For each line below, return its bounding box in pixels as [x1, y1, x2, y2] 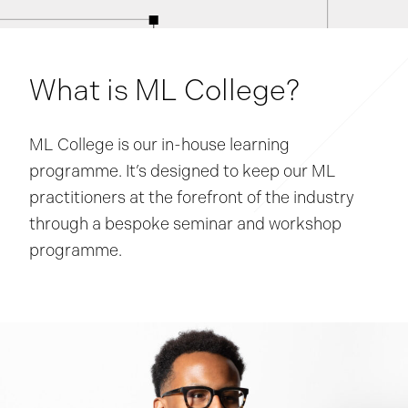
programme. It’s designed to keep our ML [29, 162, 336, 180]
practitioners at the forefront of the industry [29, 189, 354, 207]
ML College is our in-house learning [29, 136, 290, 154]
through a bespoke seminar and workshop [29, 215, 342, 233]
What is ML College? [29, 74, 300, 107]
